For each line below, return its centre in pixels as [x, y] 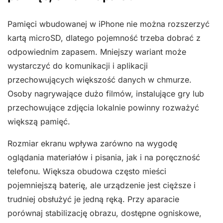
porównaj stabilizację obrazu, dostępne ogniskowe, [105, 213]
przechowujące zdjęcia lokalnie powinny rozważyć [103, 108]
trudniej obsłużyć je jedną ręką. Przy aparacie [93, 199]
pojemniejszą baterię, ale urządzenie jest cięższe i [102, 185]
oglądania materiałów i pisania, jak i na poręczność [104, 157]
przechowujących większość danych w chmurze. [100, 80]
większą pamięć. [39, 121]
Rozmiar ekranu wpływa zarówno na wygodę [92, 143]
